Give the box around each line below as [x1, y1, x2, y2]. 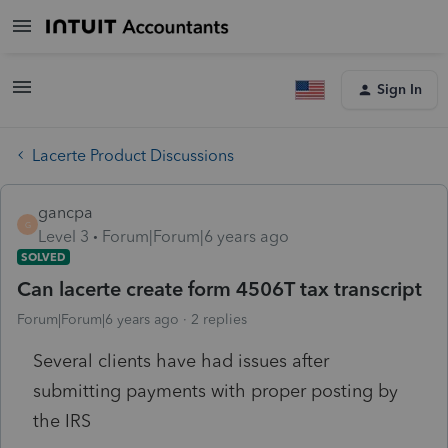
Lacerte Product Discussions [32, 145, 234, 165]
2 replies [191, 310, 247, 328]
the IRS [33, 409, 91, 432]
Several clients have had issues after [33, 349, 329, 372]
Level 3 [38, 226, 89, 246]
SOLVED [21, 249, 66, 264]
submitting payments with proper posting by [33, 379, 398, 402]
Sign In [377, 81, 422, 98]
